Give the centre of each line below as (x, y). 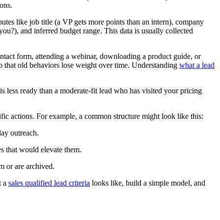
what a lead (197, 65)
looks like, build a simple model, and (148, 183)
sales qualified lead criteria (49, 183)
